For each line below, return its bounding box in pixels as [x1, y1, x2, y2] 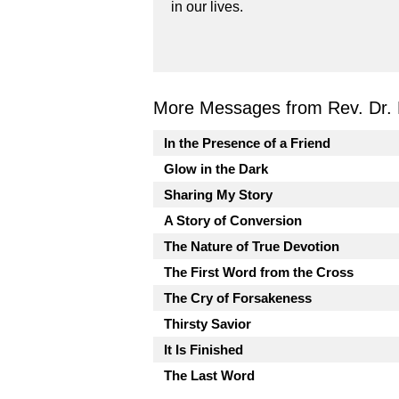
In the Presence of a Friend [164, 135, 330, 151]
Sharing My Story [164, 187, 273, 202]
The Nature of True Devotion [164, 239, 339, 254]
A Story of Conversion [164, 213, 302, 228]
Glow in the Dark [164, 161, 268, 176]
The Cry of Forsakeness [164, 290, 312, 305]
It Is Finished [164, 342, 243, 357]
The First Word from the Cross [164, 265, 354, 280]
